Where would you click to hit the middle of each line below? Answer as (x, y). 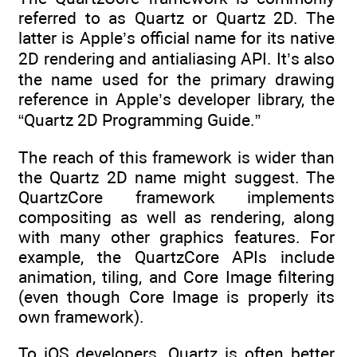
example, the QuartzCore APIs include (177, 257)
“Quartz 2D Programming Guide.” (139, 120)
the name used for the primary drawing (177, 79)
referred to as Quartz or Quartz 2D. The (177, 18)
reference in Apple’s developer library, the (177, 99)
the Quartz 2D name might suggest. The (177, 177)
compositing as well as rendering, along (177, 217)
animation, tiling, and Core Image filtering (177, 277)
